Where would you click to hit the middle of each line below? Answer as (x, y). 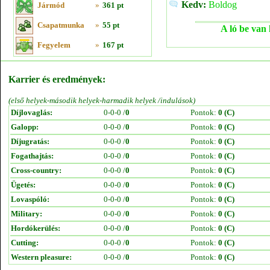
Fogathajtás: (32, 156)
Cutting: (25, 243)
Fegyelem (54, 45)
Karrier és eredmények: (57, 79)
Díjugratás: (30, 141)
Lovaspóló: (30, 199)
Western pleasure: (41, 257)
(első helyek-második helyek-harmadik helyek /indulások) (102, 100)
